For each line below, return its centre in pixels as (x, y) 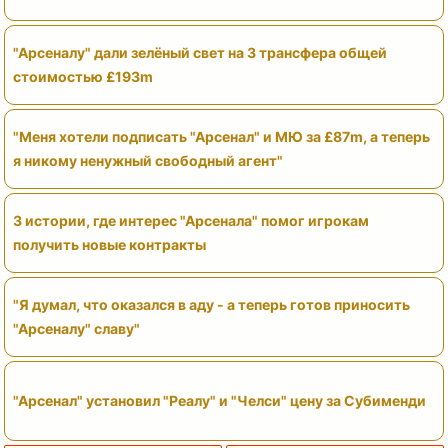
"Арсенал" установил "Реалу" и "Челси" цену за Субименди (219, 400)
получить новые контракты (109, 244)
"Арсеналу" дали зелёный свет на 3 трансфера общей (200, 52)
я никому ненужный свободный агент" (148, 160)
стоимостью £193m (83, 76)
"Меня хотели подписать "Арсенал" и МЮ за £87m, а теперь (221, 136)
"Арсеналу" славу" (76, 328)
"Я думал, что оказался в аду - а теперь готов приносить (211, 304)
